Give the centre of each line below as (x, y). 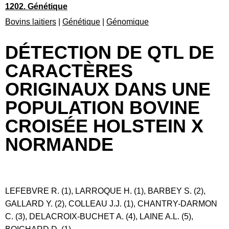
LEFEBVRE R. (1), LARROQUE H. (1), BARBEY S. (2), (105, 191)
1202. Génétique (36, 6)
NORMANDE (59, 144)
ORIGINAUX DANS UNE (108, 89)
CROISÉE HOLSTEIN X (104, 126)
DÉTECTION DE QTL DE (110, 52)
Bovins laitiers (31, 22)
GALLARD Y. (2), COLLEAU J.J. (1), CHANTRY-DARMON (111, 204)
